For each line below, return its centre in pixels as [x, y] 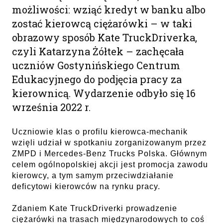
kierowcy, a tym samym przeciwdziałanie [93, 175]
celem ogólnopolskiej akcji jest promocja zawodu [110, 164]
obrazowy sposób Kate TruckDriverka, [105, 37]
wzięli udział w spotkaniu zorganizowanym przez [109, 142]
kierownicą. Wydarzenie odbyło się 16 [104, 93]
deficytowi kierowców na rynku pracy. [87, 186]
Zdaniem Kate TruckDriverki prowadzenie [95, 208]
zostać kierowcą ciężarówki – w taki [102, 23]
